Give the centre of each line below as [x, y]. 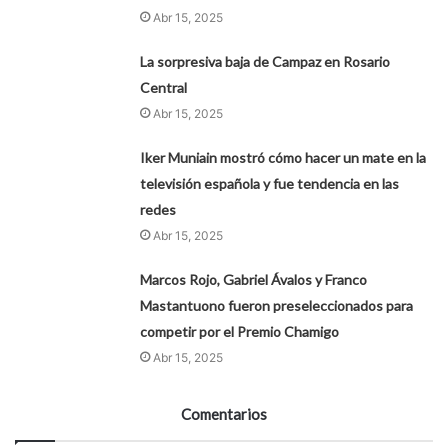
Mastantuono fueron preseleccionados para [277, 305]
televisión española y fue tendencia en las [270, 183]
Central [164, 87]
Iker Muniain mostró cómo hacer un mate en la [283, 157]
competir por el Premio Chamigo [240, 331]
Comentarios [224, 413]
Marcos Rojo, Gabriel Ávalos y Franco [254, 279]
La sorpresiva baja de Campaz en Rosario [265, 61]
